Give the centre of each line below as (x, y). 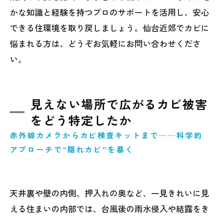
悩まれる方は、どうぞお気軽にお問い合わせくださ (105, 44)
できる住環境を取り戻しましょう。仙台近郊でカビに (109, 28)
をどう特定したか (81, 120)
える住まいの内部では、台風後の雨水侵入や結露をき (109, 209)
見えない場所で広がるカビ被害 (119, 104)
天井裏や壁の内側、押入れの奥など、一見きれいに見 (109, 193)
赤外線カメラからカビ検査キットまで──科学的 (106, 135)
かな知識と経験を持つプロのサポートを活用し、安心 (109, 12)
